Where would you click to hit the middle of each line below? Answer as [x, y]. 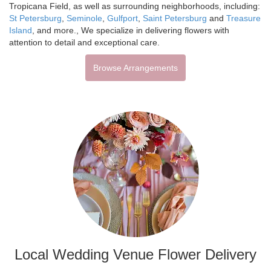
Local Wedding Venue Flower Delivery [135, 254]
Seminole [84, 18]
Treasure [243, 18]
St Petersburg [35, 18]
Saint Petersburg [175, 18]
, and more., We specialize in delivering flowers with [131, 30]
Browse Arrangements [135, 67]
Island [21, 30]
